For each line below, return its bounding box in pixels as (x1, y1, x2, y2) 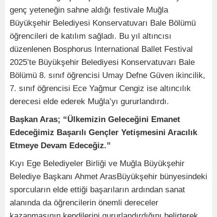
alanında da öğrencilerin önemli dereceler (10, 198, 158, 207)
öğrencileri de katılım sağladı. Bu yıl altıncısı (10, 31, 171, 41)
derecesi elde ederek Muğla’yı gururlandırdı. (10, 97, 169, 106)
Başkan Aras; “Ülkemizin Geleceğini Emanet (10, 115, 180, 124)
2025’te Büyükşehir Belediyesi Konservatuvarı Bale (10, 58, 195, 67)
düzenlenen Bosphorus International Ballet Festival (10, 45, 193, 54)
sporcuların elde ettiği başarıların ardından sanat (10, 185, 185, 194)
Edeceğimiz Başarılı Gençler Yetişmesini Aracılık (10, 128, 197, 137)
